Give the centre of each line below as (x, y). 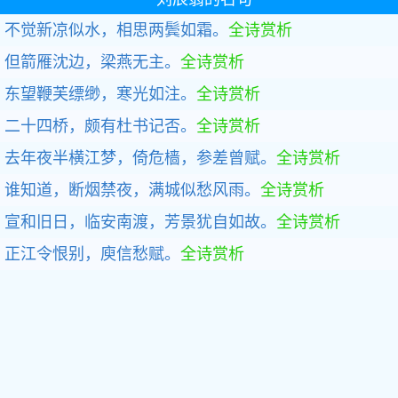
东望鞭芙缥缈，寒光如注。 (100, 94)
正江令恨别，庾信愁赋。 (92, 254)
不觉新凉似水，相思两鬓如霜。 (116, 30)
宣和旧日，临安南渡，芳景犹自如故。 (140, 222)
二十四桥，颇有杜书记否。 (100, 126)
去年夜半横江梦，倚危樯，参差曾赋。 (140, 158)
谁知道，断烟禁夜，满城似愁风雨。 (132, 190)
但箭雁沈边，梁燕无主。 (92, 62)
